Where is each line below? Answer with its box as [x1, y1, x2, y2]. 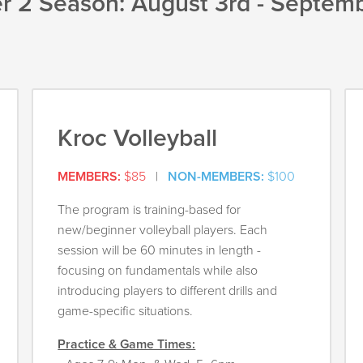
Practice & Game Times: [58, 336, 196, 353]
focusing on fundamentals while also [58, 263, 258, 280]
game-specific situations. [58, 303, 194, 320]
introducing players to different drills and [58, 283, 278, 300]
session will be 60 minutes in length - [58, 242, 262, 259]
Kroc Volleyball [58, 123, 218, 154]
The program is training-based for [58, 202, 241, 219]
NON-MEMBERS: [168, 169, 268, 186]
